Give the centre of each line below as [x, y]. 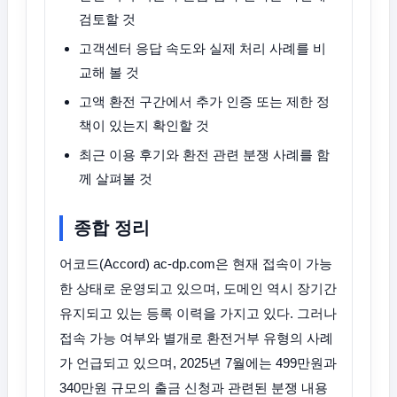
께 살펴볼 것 [116, 179]
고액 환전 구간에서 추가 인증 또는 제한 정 [204, 101]
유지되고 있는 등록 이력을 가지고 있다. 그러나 [198, 313]
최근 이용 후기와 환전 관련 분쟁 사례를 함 [204, 155]
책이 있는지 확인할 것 [144, 125]
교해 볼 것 [109, 72]
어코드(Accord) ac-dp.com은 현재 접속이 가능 [196, 264]
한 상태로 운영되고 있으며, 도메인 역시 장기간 [198, 288]
